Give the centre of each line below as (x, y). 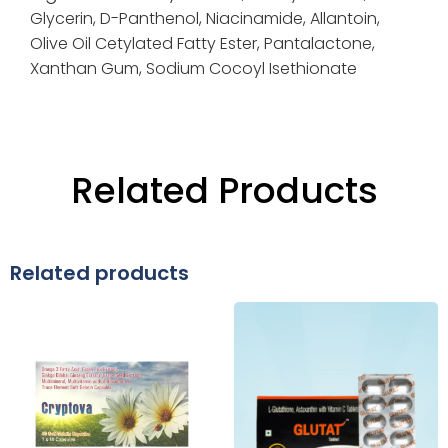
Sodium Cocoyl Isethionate (251, 69)
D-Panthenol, (153, 19)
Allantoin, (345, 19)
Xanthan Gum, (88, 69)
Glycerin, (65, 19)
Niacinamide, (258, 19)
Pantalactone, (319, 44)
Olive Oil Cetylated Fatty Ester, (147, 44)
